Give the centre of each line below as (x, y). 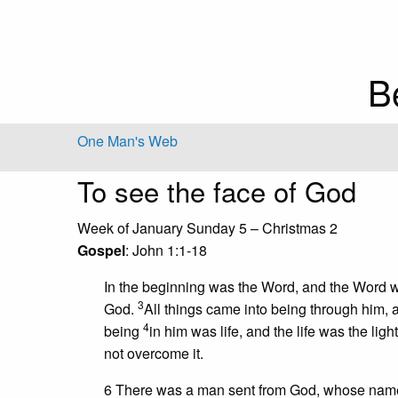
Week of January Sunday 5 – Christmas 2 (207, 228)
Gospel (101, 251)
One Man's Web (127, 141)
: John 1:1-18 (166, 251)
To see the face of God (217, 191)
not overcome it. (154, 354)
